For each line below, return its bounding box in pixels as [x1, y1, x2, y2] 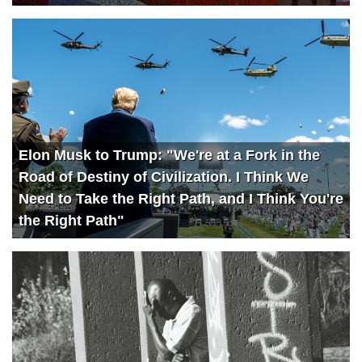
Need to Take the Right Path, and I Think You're [19, 190, 343, 207]
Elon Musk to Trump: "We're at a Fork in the [19, 146, 320, 163]
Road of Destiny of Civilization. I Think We [19, 168, 309, 185]
